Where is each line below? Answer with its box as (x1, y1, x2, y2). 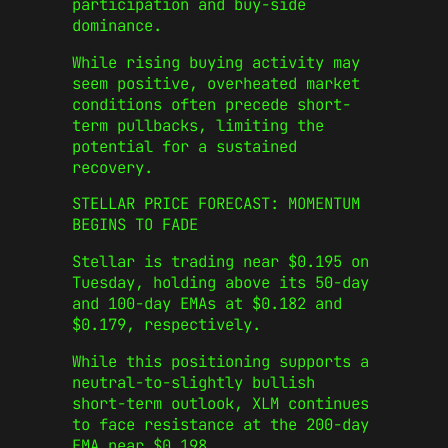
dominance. (72, 14, 171, 36)
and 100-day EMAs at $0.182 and (72, 292, 342, 314)
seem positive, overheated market (72, 72, 360, 94)
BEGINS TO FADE (72, 214, 198, 236)
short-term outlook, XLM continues (72, 392, 369, 414)
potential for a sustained (72, 135, 297, 157)
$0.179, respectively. (72, 313, 261, 335)
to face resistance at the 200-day (72, 413, 369, 435)
